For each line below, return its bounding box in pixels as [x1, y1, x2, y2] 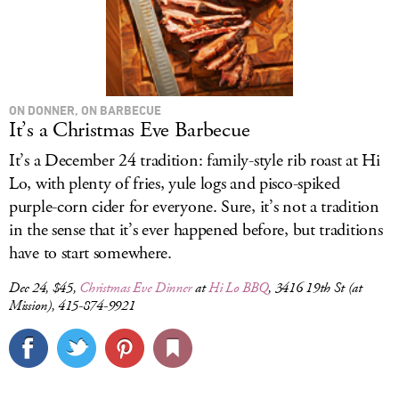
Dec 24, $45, [9, 279, 80, 297]
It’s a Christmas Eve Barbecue [9, 116, 250, 144]
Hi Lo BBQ [208, 279, 269, 297]
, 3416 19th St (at [268, 279, 362, 297]
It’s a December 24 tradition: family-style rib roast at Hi [9, 149, 380, 173]
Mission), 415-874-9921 [9, 297, 135, 315]
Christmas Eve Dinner [79, 279, 192, 297]
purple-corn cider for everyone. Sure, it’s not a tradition [9, 195, 379, 219]
